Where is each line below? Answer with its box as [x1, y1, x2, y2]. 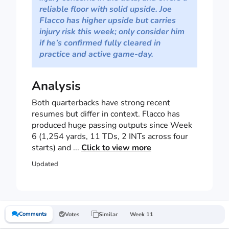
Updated [32, 159, 58, 169]
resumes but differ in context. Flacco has [32, 108, 180, 120]
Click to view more [81, 142, 151, 154]
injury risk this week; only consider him [39, 26, 185, 38]
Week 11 [130, 210, 153, 218]
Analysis [32, 78, 81, 95]
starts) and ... [32, 142, 81, 154]
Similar [99, 210, 118, 218]
